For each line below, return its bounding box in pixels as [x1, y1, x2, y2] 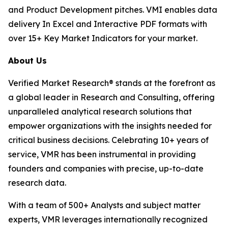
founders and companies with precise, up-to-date [8, 163, 204, 174]
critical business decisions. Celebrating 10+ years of [8, 134, 209, 145]
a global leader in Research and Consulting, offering [8, 92, 215, 102]
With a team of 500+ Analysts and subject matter [8, 199, 201, 210]
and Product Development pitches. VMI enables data [8, 4, 217, 15]
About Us [8, 55, 47, 66]
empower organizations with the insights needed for [8, 120, 212, 131]
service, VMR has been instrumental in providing [8, 149, 196, 159]
